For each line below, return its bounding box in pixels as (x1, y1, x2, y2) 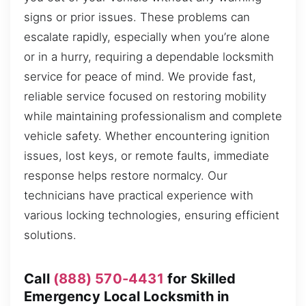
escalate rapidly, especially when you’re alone (24, 30, 270, 44)
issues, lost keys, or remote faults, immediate (24, 149, 269, 163)
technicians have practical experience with (24, 189, 253, 203)
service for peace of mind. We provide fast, (24, 70, 256, 84)
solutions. (24, 228, 76, 242)
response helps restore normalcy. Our (24, 169, 227, 183)
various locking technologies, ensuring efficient (24, 208, 279, 223)
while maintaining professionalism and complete (24, 109, 282, 124)
